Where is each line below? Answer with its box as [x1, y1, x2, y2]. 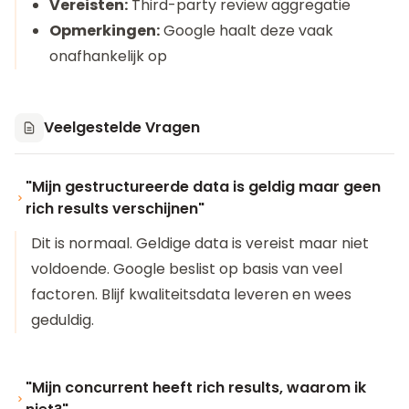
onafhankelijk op [49, 46, 167, 67]
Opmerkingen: [49, 20, 160, 41]
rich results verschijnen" [26, 198, 204, 219]
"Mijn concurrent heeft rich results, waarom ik [26, 377, 366, 398]
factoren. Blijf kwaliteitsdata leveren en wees [31, 284, 351, 305]
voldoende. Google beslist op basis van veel [31, 258, 342, 279]
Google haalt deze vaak [160, 20, 333, 41]
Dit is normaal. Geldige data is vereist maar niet [31, 233, 369, 254]
